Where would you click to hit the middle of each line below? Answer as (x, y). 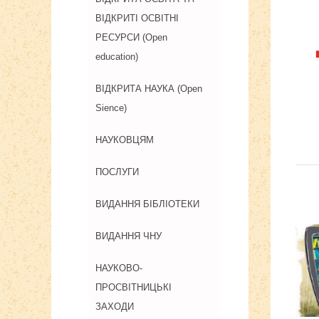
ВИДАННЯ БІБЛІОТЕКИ (147, 204)
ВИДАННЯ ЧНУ (129, 236)
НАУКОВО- (119, 268)
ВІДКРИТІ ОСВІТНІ (137, 18)
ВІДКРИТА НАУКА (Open (149, 89)
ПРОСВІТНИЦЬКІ (134, 287)
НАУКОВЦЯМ (125, 140)
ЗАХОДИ (115, 307)
